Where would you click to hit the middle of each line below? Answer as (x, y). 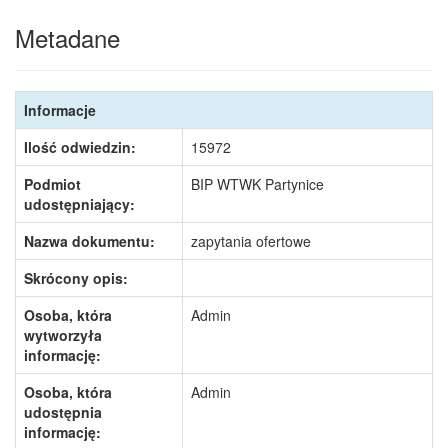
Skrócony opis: (76, 278)
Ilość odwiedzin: (80, 147)
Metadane (67, 37)
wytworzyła (63, 335)
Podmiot (52, 184)
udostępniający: (79, 204)
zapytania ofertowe (251, 241)
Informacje (60, 110)
